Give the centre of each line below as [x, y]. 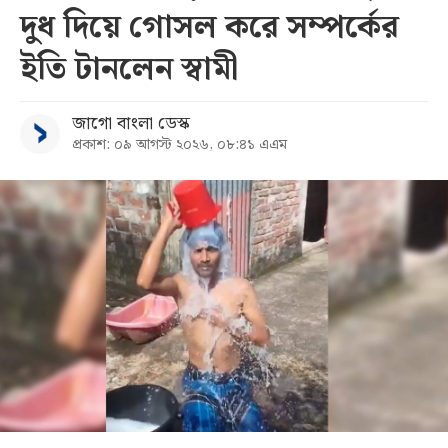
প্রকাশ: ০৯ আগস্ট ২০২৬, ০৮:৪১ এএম [179, 145]
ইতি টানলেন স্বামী [129, 70]
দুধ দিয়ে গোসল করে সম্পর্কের [209, 28]
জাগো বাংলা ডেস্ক [131, 124]
